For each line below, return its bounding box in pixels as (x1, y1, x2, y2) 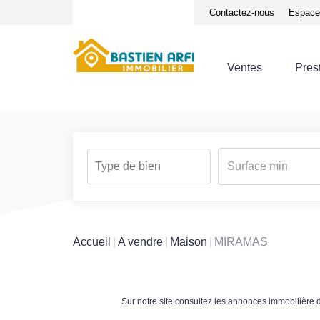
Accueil (73, 235, 111, 248)
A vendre (118, 235, 163, 248)
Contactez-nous (209, 6, 274, 18)
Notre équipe (80, 6, 132, 18)
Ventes (226, 61, 262, 74)
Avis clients (146, 6, 195, 18)
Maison (170, 235, 207, 248)
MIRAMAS (214, 235, 268, 248)
